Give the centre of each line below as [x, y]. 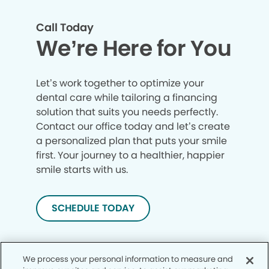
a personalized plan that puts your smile [131, 141]
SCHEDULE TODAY [93, 208]
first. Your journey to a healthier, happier [130, 155]
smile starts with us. [83, 169]
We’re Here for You [134, 48]
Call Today [65, 27]
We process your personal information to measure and [128, 259]
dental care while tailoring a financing [127, 97]
